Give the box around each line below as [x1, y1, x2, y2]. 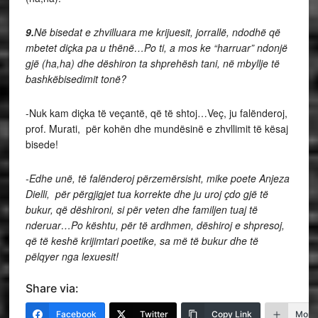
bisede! [25, 137, 58, 151]
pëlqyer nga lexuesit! [25, 249, 119, 263]
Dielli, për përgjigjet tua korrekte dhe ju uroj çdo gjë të [25, 187, 268, 201]
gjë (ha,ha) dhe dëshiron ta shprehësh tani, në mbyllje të [25, 56, 280, 70]
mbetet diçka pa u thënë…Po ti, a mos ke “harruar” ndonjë [25, 40, 287, 55]
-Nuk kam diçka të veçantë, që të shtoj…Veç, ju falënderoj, [25, 106, 287, 120]
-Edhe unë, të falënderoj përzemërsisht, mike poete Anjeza [25, 171, 290, 185]
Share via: [25, 281, 79, 295]
